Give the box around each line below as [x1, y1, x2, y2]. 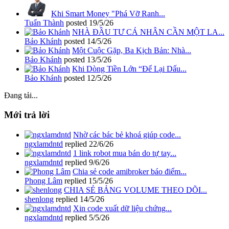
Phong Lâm [25, 176, 62, 186]
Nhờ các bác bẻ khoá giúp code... [73, 130, 181, 140]
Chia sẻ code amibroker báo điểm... [73, 167, 187, 176]
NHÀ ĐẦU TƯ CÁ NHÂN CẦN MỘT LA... [72, 27, 224, 36]
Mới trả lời [4, 109, 50, 121]
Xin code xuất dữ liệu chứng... [73, 204, 172, 213]
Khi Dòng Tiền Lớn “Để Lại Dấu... [72, 64, 187, 73]
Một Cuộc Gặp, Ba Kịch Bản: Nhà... [72, 45, 191, 55]
